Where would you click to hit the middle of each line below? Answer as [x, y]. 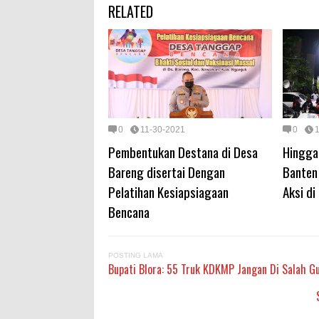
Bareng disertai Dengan [167, 171]
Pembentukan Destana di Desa [183, 151]
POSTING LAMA [136, 255]
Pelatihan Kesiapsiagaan [168, 191]
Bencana [129, 211]
